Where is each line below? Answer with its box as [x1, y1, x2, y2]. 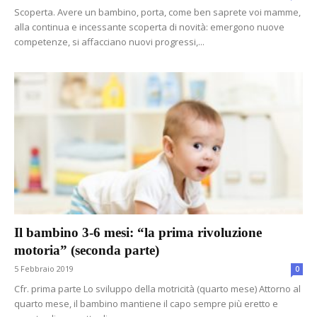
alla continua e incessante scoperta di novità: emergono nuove [14, 20, 284, 33]
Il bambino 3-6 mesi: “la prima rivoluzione [14, 225, 262, 241]
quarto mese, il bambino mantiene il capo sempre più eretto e [14, 297, 278, 311]
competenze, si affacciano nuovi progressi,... [14, 35, 204, 48]
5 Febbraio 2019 [14, 263, 74, 275]
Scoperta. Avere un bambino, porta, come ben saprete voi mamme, [14, 5, 301, 18]
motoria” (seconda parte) [14, 243, 159, 258]
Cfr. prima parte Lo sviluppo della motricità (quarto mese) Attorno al [14, 282, 301, 296]
